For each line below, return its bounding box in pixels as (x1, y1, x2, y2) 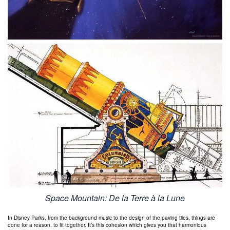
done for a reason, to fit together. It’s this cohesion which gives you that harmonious (8, 221, 206, 228)
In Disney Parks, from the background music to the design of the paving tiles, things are (8, 214, 215, 221)
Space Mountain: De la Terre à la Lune (45, 192, 185, 204)
